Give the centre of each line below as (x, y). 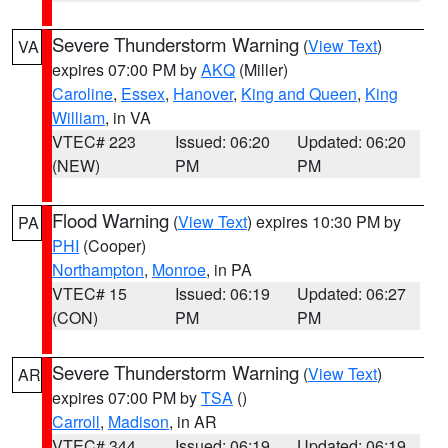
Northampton (98, 269)
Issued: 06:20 (222, 141)
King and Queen (299, 93)
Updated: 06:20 (352, 141)
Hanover (203, 93)
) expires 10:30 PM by (324, 221)
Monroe (179, 269)
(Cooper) (112, 245)
